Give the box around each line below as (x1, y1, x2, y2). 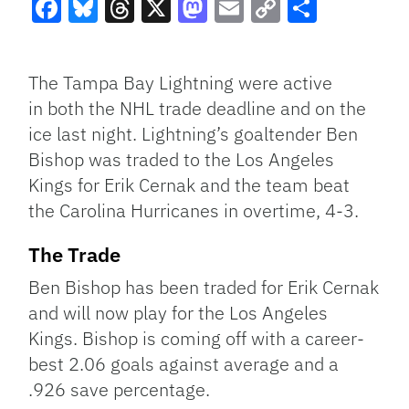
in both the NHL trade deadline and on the (28, 96, 367, 121)
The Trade (28, 241, 121, 268)
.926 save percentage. (28, 377, 211, 403)
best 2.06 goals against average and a (28, 351, 340, 377)
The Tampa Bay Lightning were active (28, 70, 333, 96)
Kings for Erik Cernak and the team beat (28, 173, 351, 198)
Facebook (32, 22, 161, 61)
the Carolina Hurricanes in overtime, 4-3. (28, 198, 360, 224)
